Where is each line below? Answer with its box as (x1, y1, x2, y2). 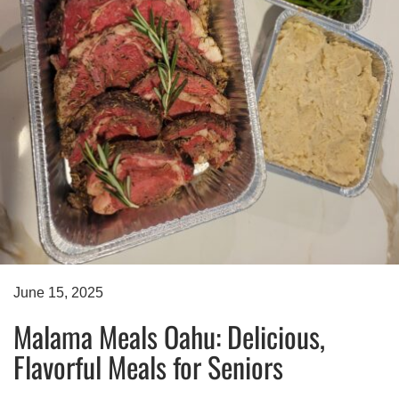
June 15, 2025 (13, 285, 103, 301)
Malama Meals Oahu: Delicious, (13, 315, 325, 358)
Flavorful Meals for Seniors (13, 346, 283, 388)
